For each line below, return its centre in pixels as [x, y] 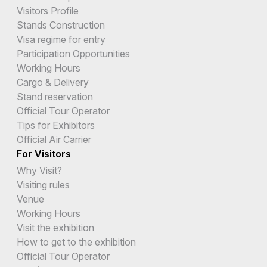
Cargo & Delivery [53, 83]
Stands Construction [61, 25]
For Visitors [44, 154]
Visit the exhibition [55, 228]
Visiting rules [43, 185]
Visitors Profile [48, 11]
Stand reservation [55, 97]
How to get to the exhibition [76, 242]
